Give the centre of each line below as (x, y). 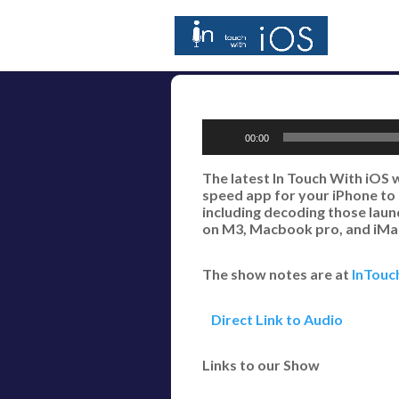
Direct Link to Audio (273, 319)
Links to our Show (261, 365)
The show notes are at (277, 274)
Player (223, 155)
